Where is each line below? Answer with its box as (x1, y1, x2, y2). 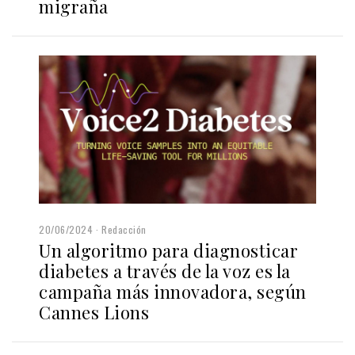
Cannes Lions (39, 300, 149, 325)
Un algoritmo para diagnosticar (39, 239, 298, 263)
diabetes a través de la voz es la (39, 259, 291, 284)
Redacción (101, 223, 147, 237)
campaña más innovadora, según (39, 280, 307, 304)
